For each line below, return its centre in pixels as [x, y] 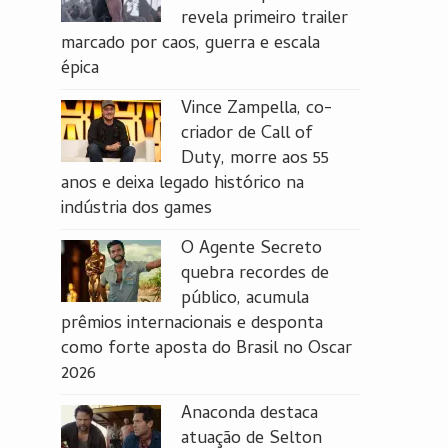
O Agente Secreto [251, 249]
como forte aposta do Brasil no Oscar [206, 349]
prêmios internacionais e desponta [192, 324]
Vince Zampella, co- [256, 109]
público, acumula [245, 299]
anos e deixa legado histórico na [182, 184]
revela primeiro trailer [264, 19]
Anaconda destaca [249, 414]
